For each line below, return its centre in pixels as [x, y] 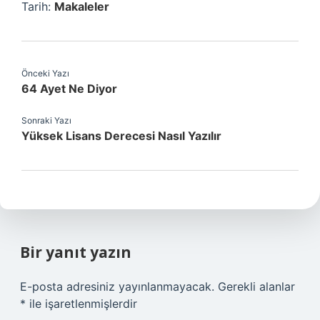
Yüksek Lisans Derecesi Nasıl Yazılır [121, 136]
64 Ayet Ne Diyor [69, 89]
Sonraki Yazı [46, 120]
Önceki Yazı [45, 73]
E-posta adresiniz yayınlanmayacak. [117, 286]
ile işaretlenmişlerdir [81, 304]
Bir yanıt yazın [76, 252]
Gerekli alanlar [256, 286]
